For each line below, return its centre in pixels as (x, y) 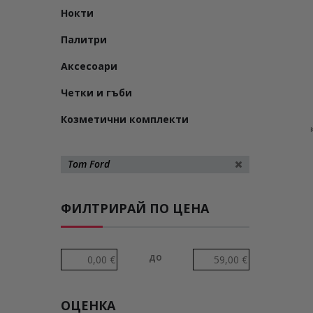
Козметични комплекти (125, 119)
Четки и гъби (96, 93)
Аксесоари (89, 66)
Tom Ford (89, 164)
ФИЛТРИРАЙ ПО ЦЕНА (135, 208)
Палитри (84, 39)
